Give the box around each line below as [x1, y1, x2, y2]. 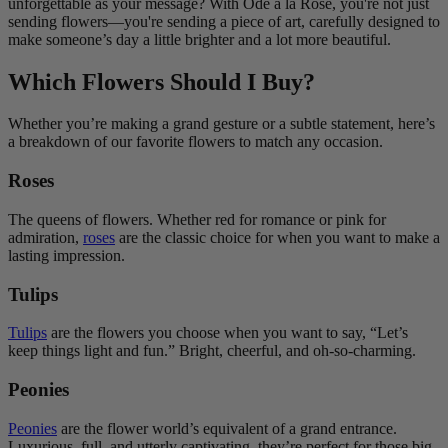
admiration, [8, 228, 83, 246]
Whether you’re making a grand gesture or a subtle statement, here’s [8, 115, 435, 133]
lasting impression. [8, 246, 125, 264]
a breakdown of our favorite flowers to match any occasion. [8, 133, 383, 151]
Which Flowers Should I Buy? [8, 68, 315, 95]
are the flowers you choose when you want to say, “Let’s [47, 324, 408, 342]
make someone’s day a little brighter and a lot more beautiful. [8, 30, 391, 48]
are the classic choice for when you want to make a [115, 228, 440, 246]
